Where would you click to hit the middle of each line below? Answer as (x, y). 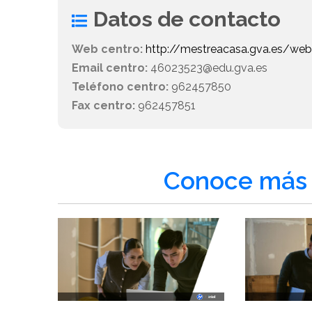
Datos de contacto (187, 19)
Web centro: (108, 49)
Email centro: (110, 68)
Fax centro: (104, 106)
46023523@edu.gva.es (208, 68)
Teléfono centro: (120, 87)
